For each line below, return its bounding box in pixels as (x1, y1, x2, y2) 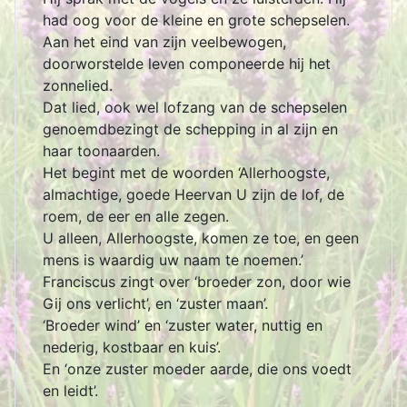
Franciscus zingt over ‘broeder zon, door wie (43, 273, 351, 292)
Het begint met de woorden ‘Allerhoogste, (43, 164, 330, 183)
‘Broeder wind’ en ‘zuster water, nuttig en (43, 316, 323, 335)
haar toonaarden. (43, 142, 160, 161)
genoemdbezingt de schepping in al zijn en (43, 120, 338, 139)
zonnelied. (43, 76, 113, 95)
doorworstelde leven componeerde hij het (43, 55, 331, 74)
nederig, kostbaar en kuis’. (43, 338, 221, 357)
